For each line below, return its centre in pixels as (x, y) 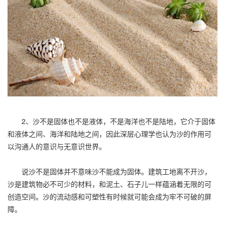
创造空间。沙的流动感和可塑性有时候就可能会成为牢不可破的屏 (109, 196)
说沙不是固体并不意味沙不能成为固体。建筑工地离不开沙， (109, 171)
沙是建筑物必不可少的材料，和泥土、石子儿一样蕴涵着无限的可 (109, 184)
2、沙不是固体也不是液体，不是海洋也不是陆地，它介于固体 (111, 121)
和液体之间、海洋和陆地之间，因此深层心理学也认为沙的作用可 (109, 133)
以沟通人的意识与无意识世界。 (57, 146)
